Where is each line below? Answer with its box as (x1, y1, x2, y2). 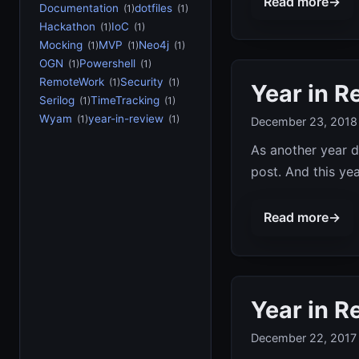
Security (120, 75, 163, 88)
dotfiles (135, 2, 172, 14)
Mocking (39, 38, 83, 51)
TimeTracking (91, 94, 159, 107)
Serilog (39, 94, 75, 107)
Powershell (79, 57, 135, 70)
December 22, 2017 (251, 330, 357, 345)
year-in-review (88, 112, 163, 125)
